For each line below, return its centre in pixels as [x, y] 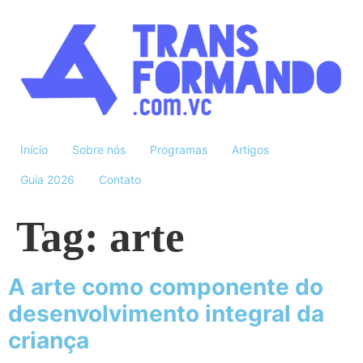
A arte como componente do [166, 287]
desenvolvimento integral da [166, 314]
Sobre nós [99, 150]
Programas [179, 150]
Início [34, 150]
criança [49, 341]
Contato [120, 180]
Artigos [250, 150]
